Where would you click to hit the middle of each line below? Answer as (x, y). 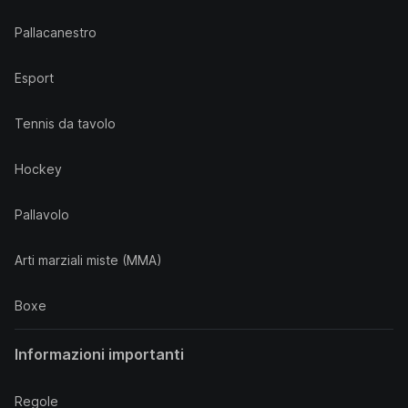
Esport (34, 78)
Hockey (38, 169)
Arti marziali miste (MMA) (88, 260)
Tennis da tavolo (65, 123)
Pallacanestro (56, 32)
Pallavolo (42, 214)
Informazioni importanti (99, 354)
